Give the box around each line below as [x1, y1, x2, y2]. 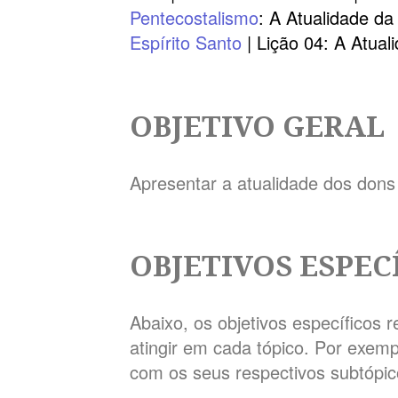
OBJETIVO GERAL [130, 105, 386, 145]
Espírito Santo [130, 29, 243, 56]
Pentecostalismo [130, 4, 259, 31]
